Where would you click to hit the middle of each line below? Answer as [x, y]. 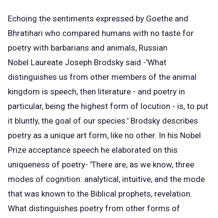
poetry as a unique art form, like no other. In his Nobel [104, 136]
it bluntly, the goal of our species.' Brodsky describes [103, 121]
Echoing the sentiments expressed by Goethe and [98, 19]
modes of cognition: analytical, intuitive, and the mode [106, 179]
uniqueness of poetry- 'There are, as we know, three [101, 165]
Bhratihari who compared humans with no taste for [101, 33]
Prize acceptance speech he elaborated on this [93, 150]
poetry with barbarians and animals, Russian [88, 48]
